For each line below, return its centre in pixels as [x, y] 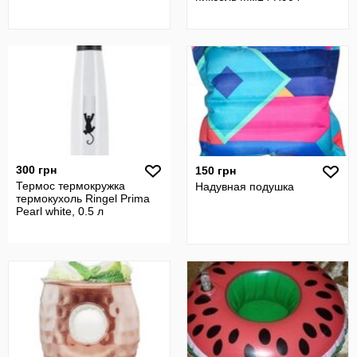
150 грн [216, 171]
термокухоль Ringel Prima [83, 198]
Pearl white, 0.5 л [60, 211]
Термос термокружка [71, 186]
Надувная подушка [245, 186]
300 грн [36, 170]
